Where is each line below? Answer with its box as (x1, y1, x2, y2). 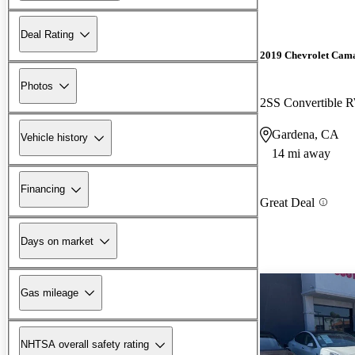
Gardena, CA (272, 127, 339, 141)
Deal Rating (21, 28, 74, 40)
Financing (21, 183, 65, 196)
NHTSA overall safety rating (21, 338, 149, 351)
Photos (21, 79, 53, 92)
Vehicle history (21, 132, 88, 144)
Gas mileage (21, 286, 78, 299)
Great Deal (260, 195, 315, 209)
